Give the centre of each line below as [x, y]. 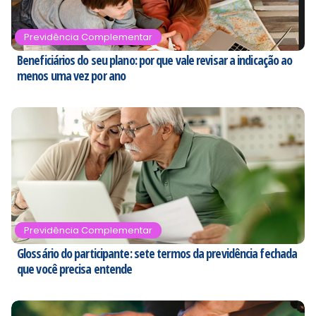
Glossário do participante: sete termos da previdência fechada [157, 254]
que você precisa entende [75, 269]
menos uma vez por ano [72, 76]
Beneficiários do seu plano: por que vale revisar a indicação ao [155, 60]
